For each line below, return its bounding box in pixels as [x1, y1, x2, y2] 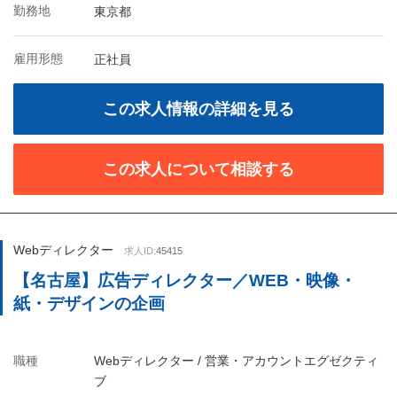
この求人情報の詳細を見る [103, 100, 294, 118]
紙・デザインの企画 [13, 294, 165, 313]
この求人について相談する [103, 160, 294, 178]
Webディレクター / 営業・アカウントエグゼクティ [94, 354, 378, 368]
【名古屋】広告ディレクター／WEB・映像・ [13, 271, 356, 290]
